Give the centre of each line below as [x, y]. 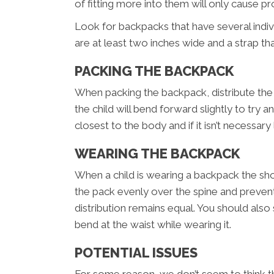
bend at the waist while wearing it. [153, 225]
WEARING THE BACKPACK [157, 154]
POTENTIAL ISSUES [136, 253]
